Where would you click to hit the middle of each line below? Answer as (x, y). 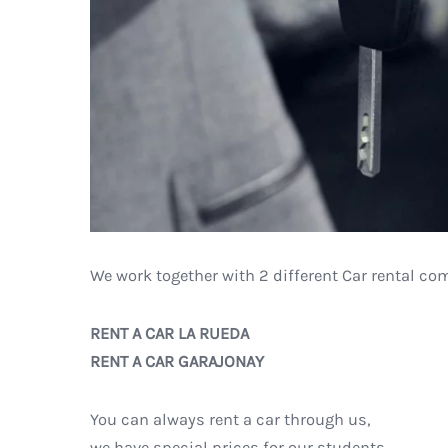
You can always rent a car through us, (230, 419)
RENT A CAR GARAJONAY (177, 361)
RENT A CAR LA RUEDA (169, 333)
